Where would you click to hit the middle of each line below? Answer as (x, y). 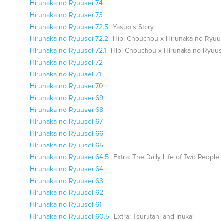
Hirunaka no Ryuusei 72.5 (69, 27)
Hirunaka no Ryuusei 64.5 (69, 157)
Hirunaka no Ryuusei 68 (66, 110)
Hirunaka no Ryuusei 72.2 (69, 39)
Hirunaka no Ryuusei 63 (66, 181)
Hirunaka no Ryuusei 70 (66, 86)
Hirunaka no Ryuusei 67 (66, 122)
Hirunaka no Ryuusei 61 (66, 205)
